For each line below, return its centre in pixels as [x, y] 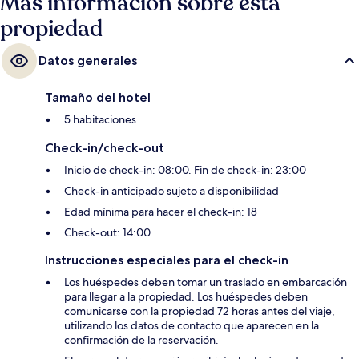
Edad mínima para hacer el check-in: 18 [161, 212]
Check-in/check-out [105, 148]
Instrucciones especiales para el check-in [167, 260]
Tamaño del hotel [98, 98]
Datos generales [88, 61]
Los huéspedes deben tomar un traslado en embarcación [206, 282]
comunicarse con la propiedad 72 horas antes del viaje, [200, 311]
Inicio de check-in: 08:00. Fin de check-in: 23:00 [185, 170]
